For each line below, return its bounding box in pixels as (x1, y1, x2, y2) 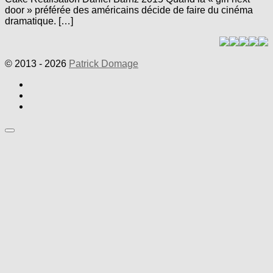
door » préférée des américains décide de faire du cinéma (5, 4, 253, 15)
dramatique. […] (5, 15, 73, 26)
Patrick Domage (69, 58, 138, 69)
